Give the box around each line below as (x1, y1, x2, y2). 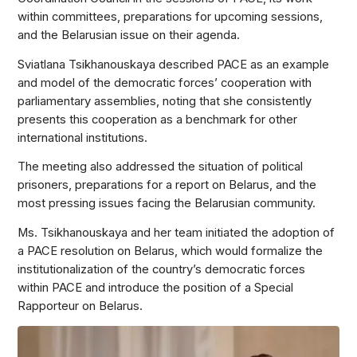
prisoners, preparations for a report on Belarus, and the (18, 178, 317, 193)
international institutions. (18, 130, 148, 145)
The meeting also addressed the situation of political (18, 159, 304, 175)
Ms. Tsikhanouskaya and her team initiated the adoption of (18, 225, 335, 240)
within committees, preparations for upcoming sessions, (18, 10, 324, 25)
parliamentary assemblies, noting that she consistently (18, 93, 312, 108)
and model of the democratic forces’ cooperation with (18, 75, 312, 90)
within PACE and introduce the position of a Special (18, 280, 294, 295)
